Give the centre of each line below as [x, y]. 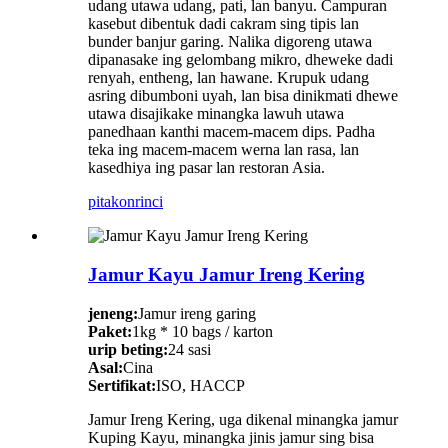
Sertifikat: [122, 385]
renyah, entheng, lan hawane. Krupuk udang [228, 78]
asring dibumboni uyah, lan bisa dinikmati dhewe [243, 96]
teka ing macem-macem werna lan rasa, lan [223, 150]
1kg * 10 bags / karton [202, 331]
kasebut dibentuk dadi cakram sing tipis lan [223, 24]
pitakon [111, 202]
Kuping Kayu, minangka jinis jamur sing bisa [231, 437]
